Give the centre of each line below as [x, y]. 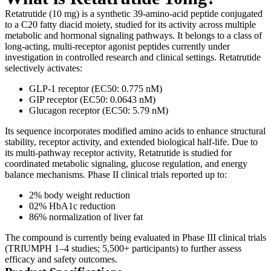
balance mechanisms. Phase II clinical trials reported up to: [116, 174]
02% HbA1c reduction [72, 206]
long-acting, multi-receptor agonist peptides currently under [117, 46]
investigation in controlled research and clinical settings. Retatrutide [133, 57]
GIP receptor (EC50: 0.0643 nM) [92, 99]
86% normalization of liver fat [86, 217]
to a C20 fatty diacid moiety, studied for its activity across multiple [130, 24]
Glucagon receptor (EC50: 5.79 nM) [99, 110]
